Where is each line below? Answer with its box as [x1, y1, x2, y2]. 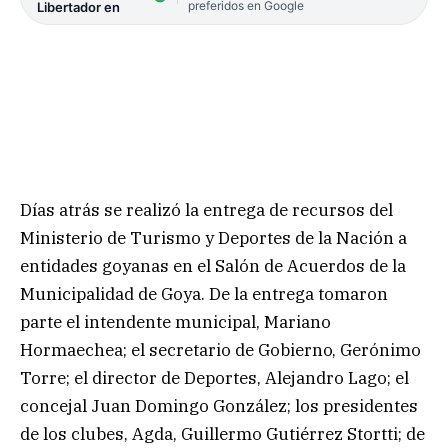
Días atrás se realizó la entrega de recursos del [20, 198, 393, 221]
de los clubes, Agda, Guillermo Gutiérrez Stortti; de [20, 422, 425, 445]
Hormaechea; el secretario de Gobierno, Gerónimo [20, 338, 421, 361]
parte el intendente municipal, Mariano [20, 310, 331, 333]
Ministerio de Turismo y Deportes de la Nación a [20, 226, 407, 249]
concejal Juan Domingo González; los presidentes [20, 394, 418, 417]
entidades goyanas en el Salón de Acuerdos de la [20, 254, 406, 277]
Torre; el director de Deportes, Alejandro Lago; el [20, 366, 409, 389]
